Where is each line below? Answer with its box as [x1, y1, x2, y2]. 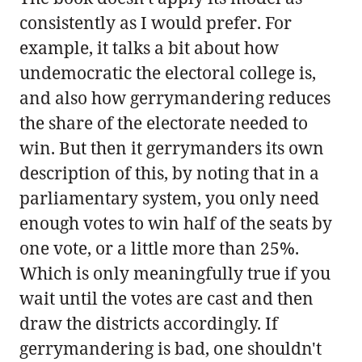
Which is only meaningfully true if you [19, 261, 330, 284]
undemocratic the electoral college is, [19, 61, 316, 84]
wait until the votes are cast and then [19, 286, 314, 309]
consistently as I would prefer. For [19, 11, 292, 34]
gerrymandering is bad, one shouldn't [19, 336, 322, 360]
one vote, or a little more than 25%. [19, 236, 299, 259]
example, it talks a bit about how [19, 36, 279, 59]
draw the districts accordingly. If [19, 311, 278, 335]
